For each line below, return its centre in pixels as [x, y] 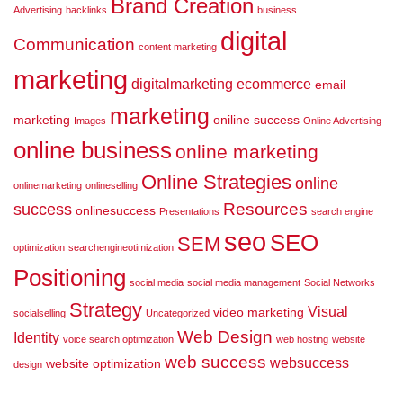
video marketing [259, 313]
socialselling [40, 313]
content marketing [178, 47]
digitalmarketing [182, 85]
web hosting [302, 340]
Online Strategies [216, 183]
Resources [265, 210]
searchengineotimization [121, 248]
